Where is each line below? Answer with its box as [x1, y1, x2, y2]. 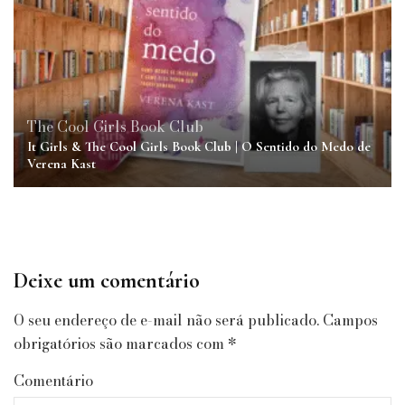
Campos [323, 308, 378, 331]
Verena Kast [27, 155, 96, 172]
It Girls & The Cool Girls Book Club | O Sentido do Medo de [27, 137, 371, 155]
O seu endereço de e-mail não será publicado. [14, 308, 319, 331]
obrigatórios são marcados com [14, 332, 228, 354]
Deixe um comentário [14, 267, 200, 294]
